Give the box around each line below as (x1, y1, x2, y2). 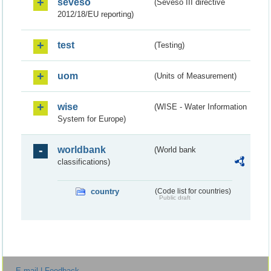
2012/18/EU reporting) (57, 9, 134, 19)
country (91, 186, 119, 196)
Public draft (158, 194, 191, 201)
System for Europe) (57, 114, 126, 123)
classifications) (57, 157, 110, 166)
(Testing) (154, 40, 185, 50)
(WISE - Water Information (154, 102, 247, 111)
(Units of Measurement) (154, 71, 237, 80)
